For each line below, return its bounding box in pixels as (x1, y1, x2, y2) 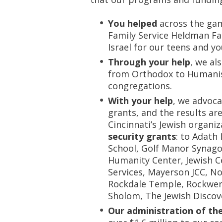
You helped (108, 17, 160, 29)
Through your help (108, 56, 190, 68)
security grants (108, 130, 176, 142)
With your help (108, 95, 173, 107)
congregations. (108, 80, 172, 92)
